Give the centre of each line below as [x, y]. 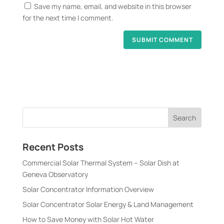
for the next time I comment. [68, 18]
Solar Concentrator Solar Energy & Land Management [108, 204]
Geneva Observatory [55, 174]
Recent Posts [53, 147]
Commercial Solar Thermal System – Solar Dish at [101, 163]
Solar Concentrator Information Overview [88, 189]
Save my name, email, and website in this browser [112, 6]
